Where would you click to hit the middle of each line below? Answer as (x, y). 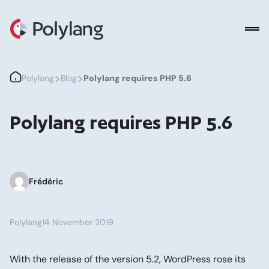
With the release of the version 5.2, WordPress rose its (128, 259)
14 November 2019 (78, 222)
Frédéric (46, 181)
